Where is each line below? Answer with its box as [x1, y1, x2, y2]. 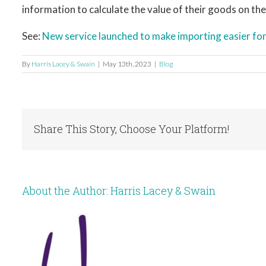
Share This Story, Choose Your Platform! [34, 121, 230, 136]
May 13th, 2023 [103, 59, 151, 68]
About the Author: [22, 183, 110, 198]
